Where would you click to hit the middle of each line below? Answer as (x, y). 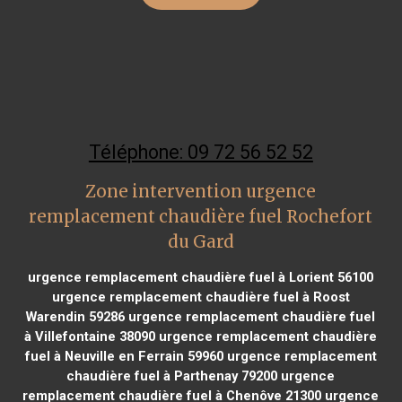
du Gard (201, 241)
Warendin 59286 (76, 316)
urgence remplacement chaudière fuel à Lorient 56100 (201, 277)
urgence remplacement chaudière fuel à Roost (201, 297)
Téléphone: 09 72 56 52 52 (201, 152)
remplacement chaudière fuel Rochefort (201, 216)
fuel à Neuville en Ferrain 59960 (124, 356)
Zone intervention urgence (201, 191)
